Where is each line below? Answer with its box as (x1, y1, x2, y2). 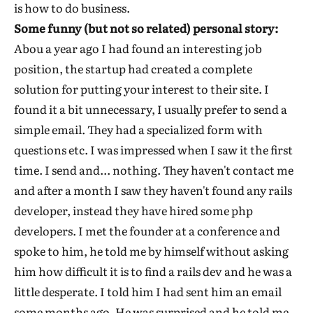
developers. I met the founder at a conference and (14, 222, 280, 240)
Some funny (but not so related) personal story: (14, 20, 278, 37)
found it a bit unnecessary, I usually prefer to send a (14, 101, 287, 118)
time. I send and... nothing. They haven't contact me (14, 161, 293, 179)
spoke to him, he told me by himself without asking (14, 242, 289, 260)
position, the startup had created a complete (14, 60, 252, 78)
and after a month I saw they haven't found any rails (14, 182, 292, 199)
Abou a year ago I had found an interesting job (14, 40, 262, 57)
